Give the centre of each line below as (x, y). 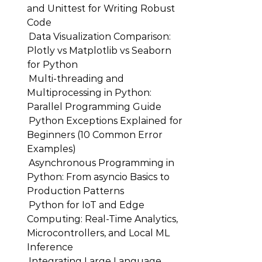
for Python (52, 65)
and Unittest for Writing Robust (101, 8)
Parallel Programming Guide (94, 107)
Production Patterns (75, 191)
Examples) (51, 149)
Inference (50, 247)
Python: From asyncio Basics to (98, 177)
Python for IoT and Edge (87, 205)
